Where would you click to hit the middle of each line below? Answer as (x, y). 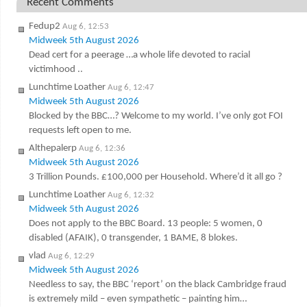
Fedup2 (44, 27)
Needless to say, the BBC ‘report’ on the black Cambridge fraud (157, 285)
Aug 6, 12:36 (102, 149)
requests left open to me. (80, 131)
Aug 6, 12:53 (85, 27)
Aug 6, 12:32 (131, 195)
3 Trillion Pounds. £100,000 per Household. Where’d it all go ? (155, 177)
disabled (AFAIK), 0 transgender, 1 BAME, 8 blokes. (133, 238)
